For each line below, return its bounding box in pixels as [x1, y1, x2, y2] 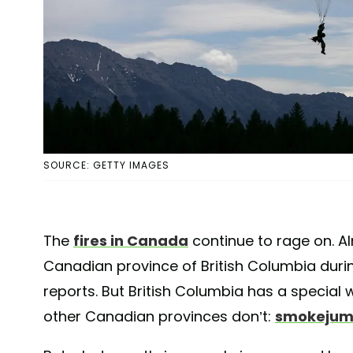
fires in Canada [73, 231, 188, 251]
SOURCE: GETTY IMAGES [43, 158, 169, 173]
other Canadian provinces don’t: [43, 307, 275, 327]
